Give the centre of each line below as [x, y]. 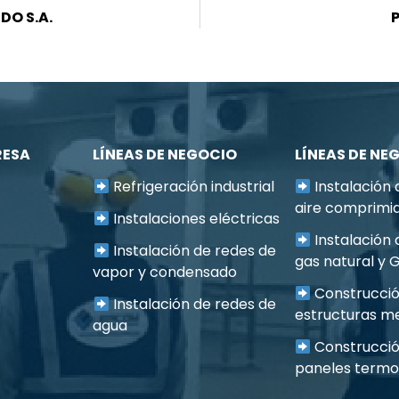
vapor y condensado [165, 273]
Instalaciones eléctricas [194, 219]
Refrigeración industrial [191, 187]
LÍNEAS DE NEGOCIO [165, 155]
